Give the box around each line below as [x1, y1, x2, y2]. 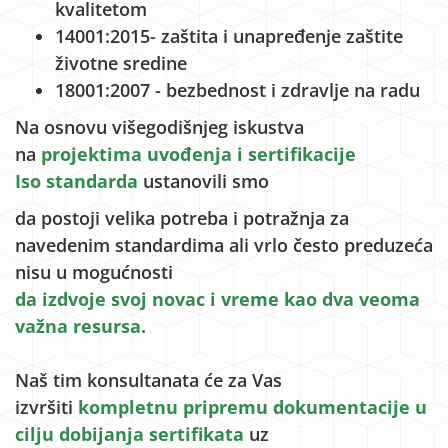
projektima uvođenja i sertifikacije [41, 142, 356, 166]
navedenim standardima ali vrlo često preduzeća [15, 233, 433, 257]
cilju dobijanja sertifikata [15, 422, 249, 446]
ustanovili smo [143, 169, 269, 193]
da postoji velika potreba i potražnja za [15, 206, 349, 230]
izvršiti [15, 395, 73, 419]
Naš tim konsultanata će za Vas [15, 368, 282, 392]
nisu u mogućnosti [15, 260, 173, 284]
